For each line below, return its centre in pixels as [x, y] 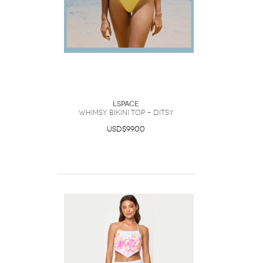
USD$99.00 [126, 129]
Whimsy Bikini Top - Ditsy [126, 113]
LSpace [126, 104]
